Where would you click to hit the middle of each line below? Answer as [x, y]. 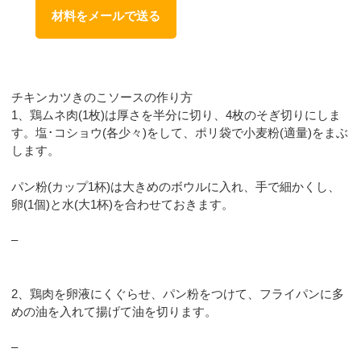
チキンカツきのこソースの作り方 [102, 98]
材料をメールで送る [106, 15]
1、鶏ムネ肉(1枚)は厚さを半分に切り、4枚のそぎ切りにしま [176, 115]
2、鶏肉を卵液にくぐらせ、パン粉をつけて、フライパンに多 [178, 293]
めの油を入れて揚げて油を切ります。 [114, 311]
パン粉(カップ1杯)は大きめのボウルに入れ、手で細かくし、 [176, 186]
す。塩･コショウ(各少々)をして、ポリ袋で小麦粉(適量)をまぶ [180, 133]
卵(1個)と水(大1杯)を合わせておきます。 [123, 204]
